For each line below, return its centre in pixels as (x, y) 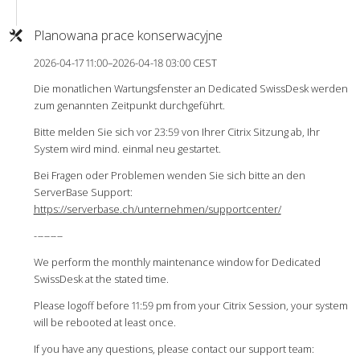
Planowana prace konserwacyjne (128, 36)
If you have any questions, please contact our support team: (174, 348)
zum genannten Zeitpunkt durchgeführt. (129, 105)
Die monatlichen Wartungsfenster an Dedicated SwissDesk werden (190, 88)
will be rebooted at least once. (104, 322)
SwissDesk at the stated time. (101, 278)
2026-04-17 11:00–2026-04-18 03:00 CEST (125, 63)
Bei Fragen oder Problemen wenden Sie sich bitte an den (169, 175)
